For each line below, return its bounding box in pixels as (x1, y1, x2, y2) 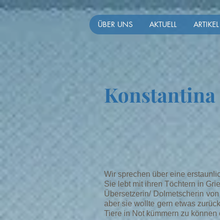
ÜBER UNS (97, 20, 133, 29)
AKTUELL (149, 20, 177, 29)
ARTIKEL (193, 20, 219, 29)
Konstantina (104, 82, 216, 108)
